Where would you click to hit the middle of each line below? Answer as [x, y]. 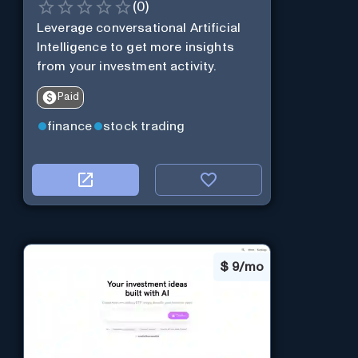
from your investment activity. [126, 67]
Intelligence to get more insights [135, 48]
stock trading [144, 127]
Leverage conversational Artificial [139, 28]
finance [70, 127]
